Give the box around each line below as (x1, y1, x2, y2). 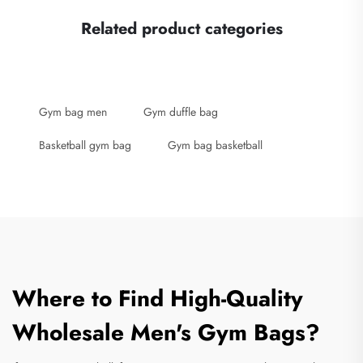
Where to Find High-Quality (12, 282, 303, 316)
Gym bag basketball (168, 137, 263, 154)
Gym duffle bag (143, 104, 218, 121)
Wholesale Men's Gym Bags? (12, 316, 320, 350)
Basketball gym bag (39, 137, 131, 154)
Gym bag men (39, 104, 107, 121)
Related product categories (80, 17, 283, 41)
